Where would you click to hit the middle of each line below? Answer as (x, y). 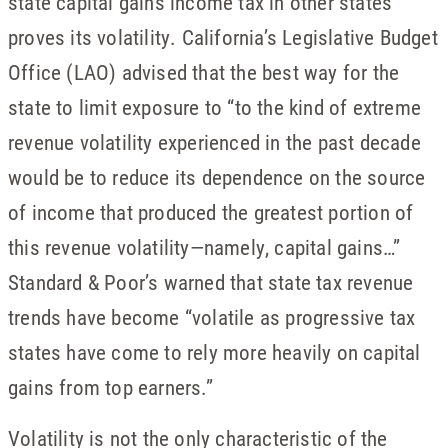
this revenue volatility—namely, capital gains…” (204, 247)
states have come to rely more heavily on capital (214, 352)
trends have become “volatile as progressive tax (212, 317)
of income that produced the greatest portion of (211, 212)
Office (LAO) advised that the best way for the (204, 72)
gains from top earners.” (110, 387)
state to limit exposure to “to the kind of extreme (215, 107)
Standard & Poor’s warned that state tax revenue (211, 282)
